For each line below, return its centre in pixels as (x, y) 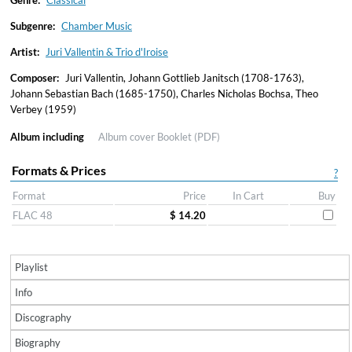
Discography (43, 317)
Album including (47, 137)
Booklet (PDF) (189, 137)
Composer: (35, 78)
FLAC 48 (33, 215)
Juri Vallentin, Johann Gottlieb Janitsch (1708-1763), (183, 78)
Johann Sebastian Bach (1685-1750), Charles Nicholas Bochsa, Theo (164, 93)
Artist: (25, 52)
